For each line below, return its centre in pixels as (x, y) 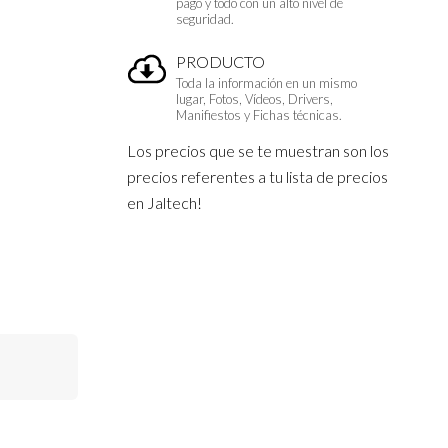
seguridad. (205, 18)
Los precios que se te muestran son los (258, 151)
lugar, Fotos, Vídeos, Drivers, (254, 99)
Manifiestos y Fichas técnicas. (259, 115)
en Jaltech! (164, 203)
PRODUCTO (220, 62)
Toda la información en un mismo (266, 83)
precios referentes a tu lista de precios (257, 177)
